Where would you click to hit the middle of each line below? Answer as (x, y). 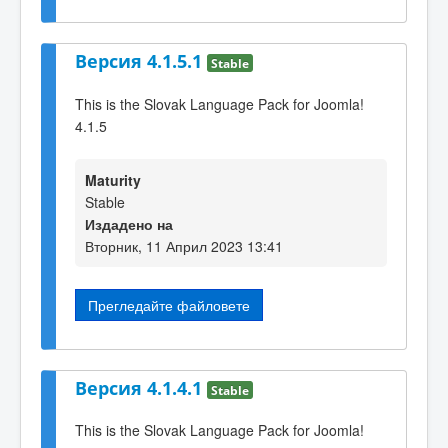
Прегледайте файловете (169, 305)
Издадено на (129, 224)
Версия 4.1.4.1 (141, 387)
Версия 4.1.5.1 (141, 61)
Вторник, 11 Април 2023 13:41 (184, 246)
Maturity (113, 180)
